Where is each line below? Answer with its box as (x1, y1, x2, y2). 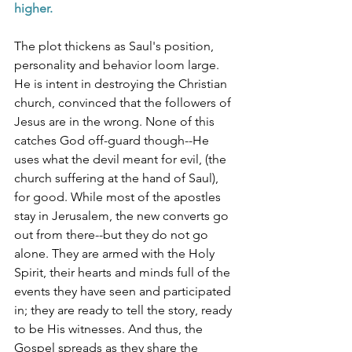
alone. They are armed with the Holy (14, 245, 218, 261)
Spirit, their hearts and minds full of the (14, 264, 233, 280)
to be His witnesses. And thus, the (14, 321, 206, 336)
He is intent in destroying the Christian (14, 75, 230, 91)
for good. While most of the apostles (14, 189, 224, 204)
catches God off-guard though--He (14, 132, 212, 148)
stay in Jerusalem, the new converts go (14, 207, 232, 223)
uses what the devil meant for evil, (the (14, 151, 229, 167)
